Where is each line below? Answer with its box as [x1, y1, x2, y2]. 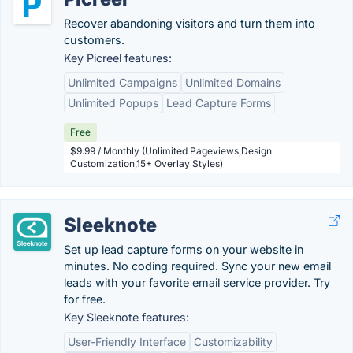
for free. [64, 292, 106, 306]
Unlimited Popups [68, 96, 158, 110]
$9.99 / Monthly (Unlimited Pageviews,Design [70, 145, 272, 157]
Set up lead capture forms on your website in [64, 243, 303, 256]
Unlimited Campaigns [68, 76, 177, 89]
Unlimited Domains [185, 76, 281, 89]
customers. [64, 33, 124, 46]
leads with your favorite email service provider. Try [64, 276, 330, 289]
